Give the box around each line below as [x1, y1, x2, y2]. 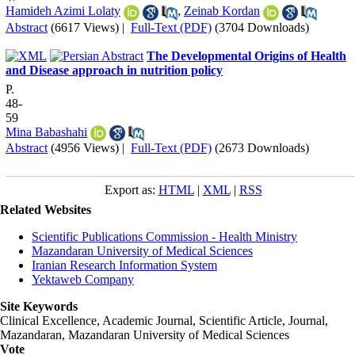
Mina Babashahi [6, 124, 87, 139]
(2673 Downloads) [215, 140, 309, 155]
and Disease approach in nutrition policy [6, 63, 223, 77]
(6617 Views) [51, 20, 119, 34]
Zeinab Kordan [184, 4, 260, 18]
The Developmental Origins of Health [147, 48, 346, 63]
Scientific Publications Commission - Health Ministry [32, 229, 297, 243]
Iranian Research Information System [32, 258, 217, 272]
